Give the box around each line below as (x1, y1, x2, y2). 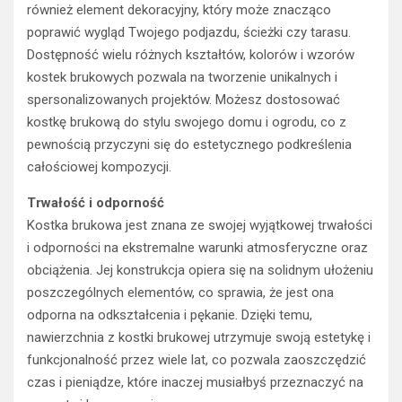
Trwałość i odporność (27, 195, 164, 212)
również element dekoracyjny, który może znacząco (27, 2, 331, 19)
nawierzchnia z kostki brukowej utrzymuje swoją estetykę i (27, 329, 371, 346)
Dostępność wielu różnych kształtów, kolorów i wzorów (27, 47, 354, 64)
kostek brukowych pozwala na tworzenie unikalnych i (27, 69, 337, 86)
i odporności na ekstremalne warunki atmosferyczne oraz (27, 240, 368, 257)
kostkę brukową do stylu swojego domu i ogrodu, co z (27, 114, 346, 131)
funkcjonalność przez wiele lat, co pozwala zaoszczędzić (27, 352, 366, 369)
